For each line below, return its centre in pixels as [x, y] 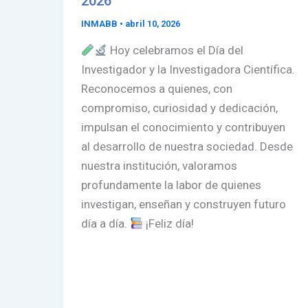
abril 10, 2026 [152, 23]
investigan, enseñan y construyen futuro [183, 205]
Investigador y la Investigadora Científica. [188, 70]
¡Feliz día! [168, 224]
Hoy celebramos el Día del [176, 51]
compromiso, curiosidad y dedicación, [179, 108]
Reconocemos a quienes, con [156, 89]
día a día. [105, 224]
